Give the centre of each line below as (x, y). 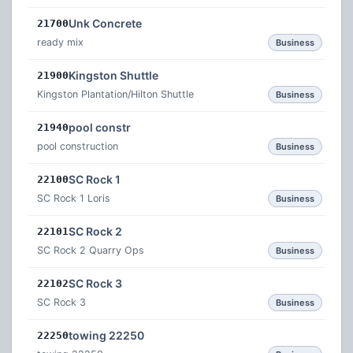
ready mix (60, 42)
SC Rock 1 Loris (74, 198)
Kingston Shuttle (113, 75)
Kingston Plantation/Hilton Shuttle (115, 94)
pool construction (78, 146)
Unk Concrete (105, 23)
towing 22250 (106, 335)
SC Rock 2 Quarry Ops (91, 250)
